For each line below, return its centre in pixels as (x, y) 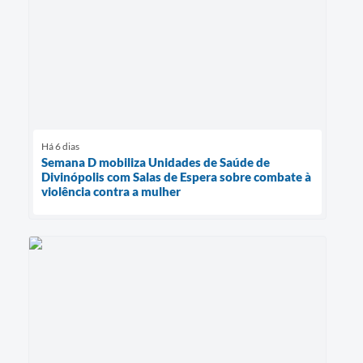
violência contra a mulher (111, 192)
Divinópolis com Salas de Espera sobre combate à (176, 177)
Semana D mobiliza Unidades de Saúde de (156, 162)
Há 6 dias (60, 147)
